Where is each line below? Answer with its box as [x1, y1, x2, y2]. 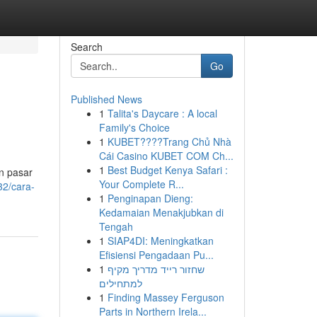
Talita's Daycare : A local [107, 106, 217, 120]
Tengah [98, 219, 133, 234]
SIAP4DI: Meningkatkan [107, 234, 214, 248]
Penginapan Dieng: [107, 191, 193, 205]
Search [70, 40, 103, 54]
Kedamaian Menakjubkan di [98, 205, 224, 219]
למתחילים [98, 276, 142, 290]
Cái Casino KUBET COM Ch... [98, 149, 234, 163]
